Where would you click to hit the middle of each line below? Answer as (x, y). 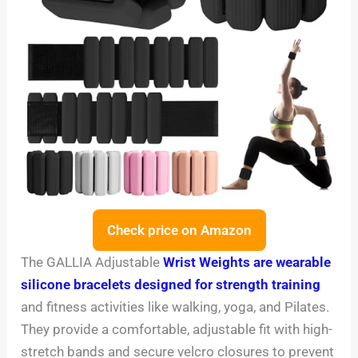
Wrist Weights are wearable (247, 263)
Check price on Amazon (179, 231)
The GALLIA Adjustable (92, 263)
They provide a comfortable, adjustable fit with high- (177, 330)
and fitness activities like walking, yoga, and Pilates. (175, 307)
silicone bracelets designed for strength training (171, 285)
